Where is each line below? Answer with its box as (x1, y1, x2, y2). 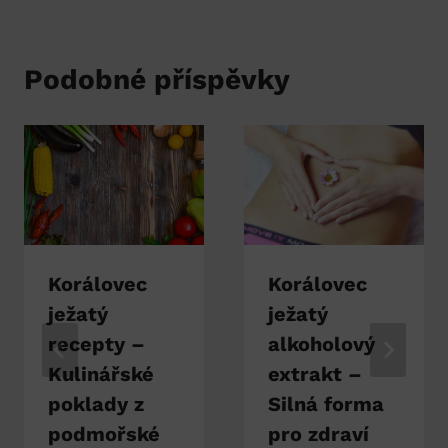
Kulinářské (48, 361, 154, 386)
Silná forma (268, 391, 384, 416)
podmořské (48, 421, 160, 446)
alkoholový (268, 331, 375, 356)
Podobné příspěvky (24, 62, 290, 96)
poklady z (48, 391, 144, 416)
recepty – (48, 331, 145, 356)
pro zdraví (268, 421, 369, 446)
